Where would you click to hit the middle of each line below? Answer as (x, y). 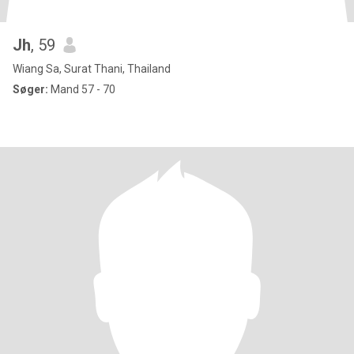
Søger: (30, 89)
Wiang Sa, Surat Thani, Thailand (92, 69)
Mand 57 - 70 (82, 89)
